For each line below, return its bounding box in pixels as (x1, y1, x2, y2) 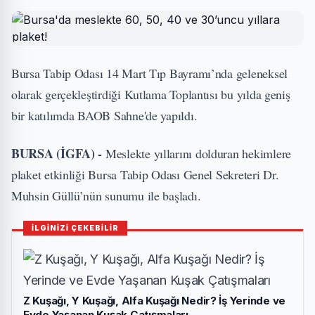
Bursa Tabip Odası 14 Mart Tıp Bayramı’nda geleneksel (11, 65, 288, 82)
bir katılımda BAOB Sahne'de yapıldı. (11, 107, 198, 124)
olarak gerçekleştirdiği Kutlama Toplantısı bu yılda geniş (11, 86, 290, 103)
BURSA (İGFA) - (11, 144, 105, 162)
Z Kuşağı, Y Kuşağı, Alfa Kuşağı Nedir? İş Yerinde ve (23, 294, 285, 307)
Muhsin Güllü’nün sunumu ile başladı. (11, 187, 201, 204)
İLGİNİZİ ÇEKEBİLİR (32, 224, 119, 232)
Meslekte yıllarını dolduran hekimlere (105, 145, 291, 162)
